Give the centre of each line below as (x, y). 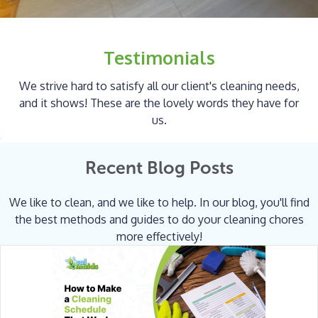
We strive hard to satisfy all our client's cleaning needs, (159, 86)
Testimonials (159, 57)
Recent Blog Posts (159, 168)
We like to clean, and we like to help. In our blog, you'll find (159, 202)
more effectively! (159, 236)
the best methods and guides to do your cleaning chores (159, 219)
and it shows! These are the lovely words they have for (159, 103)
